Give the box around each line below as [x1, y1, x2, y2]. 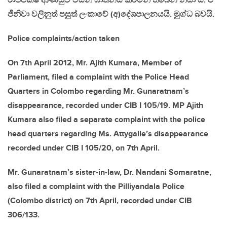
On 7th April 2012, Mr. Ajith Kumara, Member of [8, 58, 181, 68]
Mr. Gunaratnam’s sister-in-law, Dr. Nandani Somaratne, [8, 167, 211, 177]
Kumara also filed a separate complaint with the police [8, 115, 205, 125]
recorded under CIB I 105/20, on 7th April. [8, 143, 160, 153]
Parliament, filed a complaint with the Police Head [8, 72, 189, 82]
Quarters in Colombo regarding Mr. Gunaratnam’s [8, 86, 189, 96]
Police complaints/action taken [8, 33, 120, 44]
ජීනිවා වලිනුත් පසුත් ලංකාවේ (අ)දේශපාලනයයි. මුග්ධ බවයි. [8, 9, 214, 19]
